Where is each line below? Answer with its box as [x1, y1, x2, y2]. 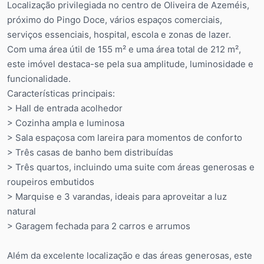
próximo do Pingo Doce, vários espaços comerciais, [7, 14, 222, 26]
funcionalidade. [7, 73, 71, 85]
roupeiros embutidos [7, 176, 94, 188]
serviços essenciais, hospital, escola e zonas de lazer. [7, 29, 231, 41]
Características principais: [7, 88, 115, 100]
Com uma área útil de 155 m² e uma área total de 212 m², [7, 44, 241, 55]
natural [7, 206, 36, 217]
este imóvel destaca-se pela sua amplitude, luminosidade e [7, 58, 253, 70]
